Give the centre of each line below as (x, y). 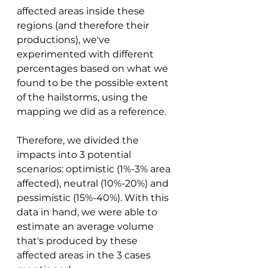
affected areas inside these (82, 11)
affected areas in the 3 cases (85, 255)
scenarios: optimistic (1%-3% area (95, 169)
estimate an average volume (86, 227)
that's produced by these (78, 241)
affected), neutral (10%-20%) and (94, 184)
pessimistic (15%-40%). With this (94, 198)
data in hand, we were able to (88, 212)
